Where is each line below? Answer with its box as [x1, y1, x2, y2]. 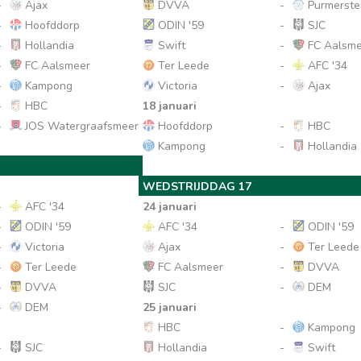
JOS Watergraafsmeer [22, 118, 139, 134]
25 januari [143, 300, 197, 315]
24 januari [143, 199, 197, 214]
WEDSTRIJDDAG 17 [143, 179, 252, 194]
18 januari [143, 98, 197, 114]
